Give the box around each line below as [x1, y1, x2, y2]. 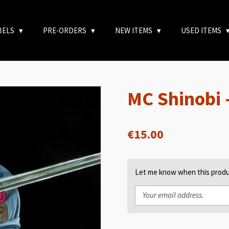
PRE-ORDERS [43, 25, 88, 35]
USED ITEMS [181, 25, 223, 35]
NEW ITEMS [115, 25, 154, 35]
